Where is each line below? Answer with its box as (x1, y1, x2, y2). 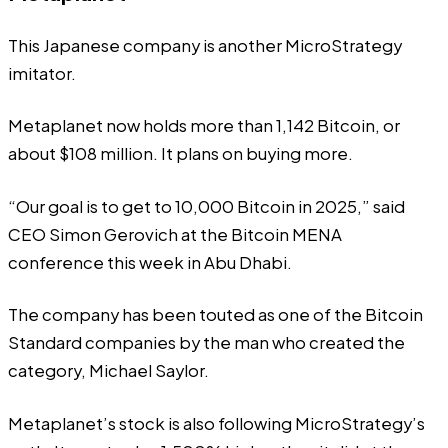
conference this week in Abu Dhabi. (8, 251, 292, 273)
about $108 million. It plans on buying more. (8, 143, 353, 165)
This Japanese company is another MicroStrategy (8, 34, 402, 56)
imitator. (8, 62, 76, 84)
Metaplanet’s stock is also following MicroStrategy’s (8, 412, 425, 434)
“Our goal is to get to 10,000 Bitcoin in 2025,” (8, 195, 373, 217)
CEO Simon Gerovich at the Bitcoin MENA (8, 223, 342, 245)
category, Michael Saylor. (8, 360, 209, 382)
